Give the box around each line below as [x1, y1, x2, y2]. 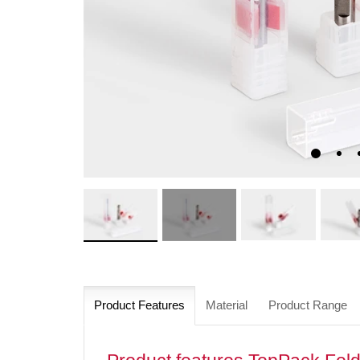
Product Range [268, 298, 347, 313]
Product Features [94, 298, 185, 313]
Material [206, 298, 247, 313]
